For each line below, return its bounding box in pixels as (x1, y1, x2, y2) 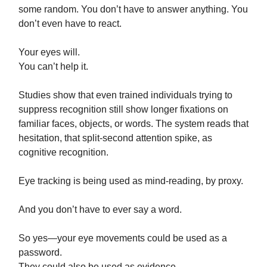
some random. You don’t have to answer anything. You (18, 4, 248, 15)
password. (18, 247, 62, 258)
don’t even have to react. (18, 18, 122, 29)
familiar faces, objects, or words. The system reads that (18, 119, 249, 129)
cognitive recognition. (18, 147, 108, 158)
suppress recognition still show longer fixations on (18, 104, 228, 115)
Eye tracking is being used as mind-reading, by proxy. (18, 176, 243, 187)
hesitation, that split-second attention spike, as (18, 133, 212, 144)
